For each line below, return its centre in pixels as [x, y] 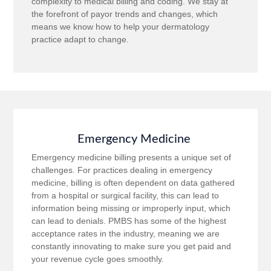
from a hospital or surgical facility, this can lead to [126, 196]
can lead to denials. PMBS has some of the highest [129, 221]
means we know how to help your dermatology [121, 26]
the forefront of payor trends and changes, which [125, 14]
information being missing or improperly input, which [131, 208]
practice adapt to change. [80, 39]
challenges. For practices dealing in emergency [122, 170]
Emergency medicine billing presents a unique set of [132, 158]
